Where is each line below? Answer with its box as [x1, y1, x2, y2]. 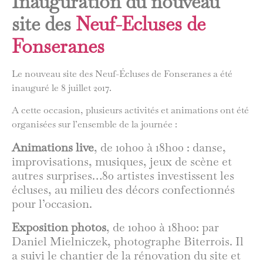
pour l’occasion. [12, 195, 92, 211]
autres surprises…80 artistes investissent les [12, 167, 234, 183]
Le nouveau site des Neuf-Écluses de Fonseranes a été [12, 68, 232, 80]
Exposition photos [12, 219, 106, 235]
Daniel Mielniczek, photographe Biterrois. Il [12, 233, 244, 249]
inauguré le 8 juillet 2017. [12, 82, 112, 94]
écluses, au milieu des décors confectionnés [12, 181, 235, 197]
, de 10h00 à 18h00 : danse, [94, 139, 226, 155]
